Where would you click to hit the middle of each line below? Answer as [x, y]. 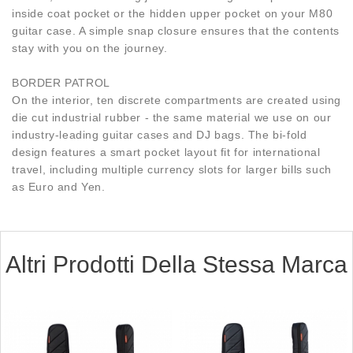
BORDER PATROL [61, 83]
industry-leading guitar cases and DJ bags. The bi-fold [160, 135]
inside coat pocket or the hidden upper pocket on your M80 [173, 14]
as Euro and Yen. [59, 187]
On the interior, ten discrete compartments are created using [177, 100]
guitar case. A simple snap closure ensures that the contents [176, 31]
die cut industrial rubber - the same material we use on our [172, 118]
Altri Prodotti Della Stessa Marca [176, 265]
